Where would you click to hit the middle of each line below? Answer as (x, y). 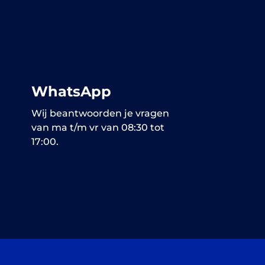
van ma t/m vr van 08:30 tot (98, 128)
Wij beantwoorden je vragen (101, 114)
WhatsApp (72, 92)
